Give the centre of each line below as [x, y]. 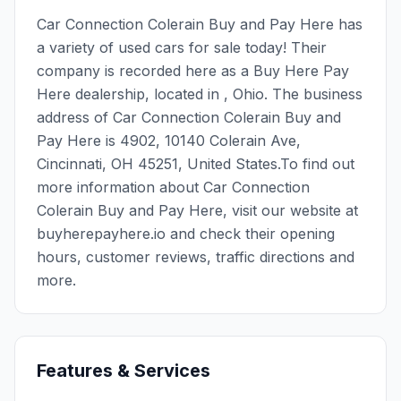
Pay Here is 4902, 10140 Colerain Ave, [169, 141]
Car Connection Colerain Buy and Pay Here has [200, 24]
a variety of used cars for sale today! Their [182, 47]
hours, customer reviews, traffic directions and [196, 257]
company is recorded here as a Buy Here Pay [193, 71]
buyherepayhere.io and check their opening [186, 234]
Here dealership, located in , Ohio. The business [200, 94]
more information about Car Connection [173, 187]
